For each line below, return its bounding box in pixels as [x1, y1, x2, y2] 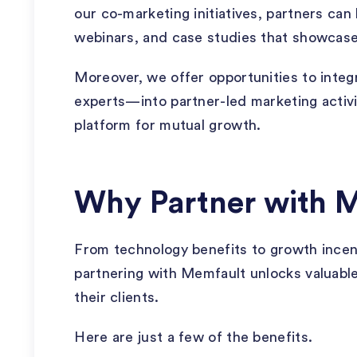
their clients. [74, 290, 159, 304]
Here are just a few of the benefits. [74, 330, 313, 344]
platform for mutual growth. [74, 118, 261, 132]
